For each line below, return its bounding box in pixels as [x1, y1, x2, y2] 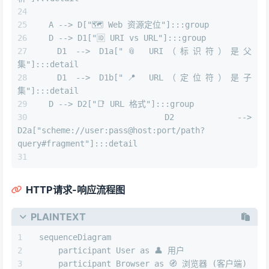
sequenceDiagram [39, 232, 111, 243]
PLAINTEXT [31, 210, 86, 223]
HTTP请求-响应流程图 [26, 184, 125, 196]
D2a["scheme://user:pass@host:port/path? [17, 125, 205, 136]
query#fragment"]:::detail [17, 139, 138, 149]
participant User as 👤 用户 [39, 246, 184, 256]
